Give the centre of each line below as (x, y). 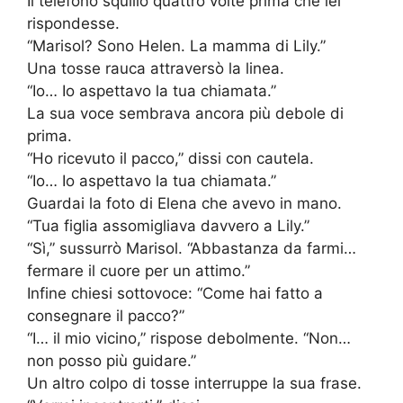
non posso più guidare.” (112, 361)
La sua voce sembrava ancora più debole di (185, 114)
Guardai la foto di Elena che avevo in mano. (184, 204)
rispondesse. (73, 24)
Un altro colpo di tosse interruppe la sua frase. (194, 384)
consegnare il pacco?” (106, 316)
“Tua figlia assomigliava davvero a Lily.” (168, 226)
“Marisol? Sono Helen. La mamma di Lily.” (176, 46)
